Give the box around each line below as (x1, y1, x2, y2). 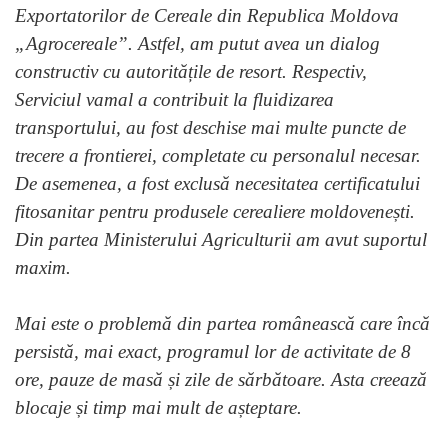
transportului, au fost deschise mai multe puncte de (15, 117, 406, 139)
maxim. (15, 257, 71, 279)
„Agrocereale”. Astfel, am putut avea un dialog (15, 33, 380, 55)
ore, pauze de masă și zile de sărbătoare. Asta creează (15, 369, 427, 391)
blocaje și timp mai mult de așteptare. (15, 397, 302, 419)
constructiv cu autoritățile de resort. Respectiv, (15, 61, 367, 83)
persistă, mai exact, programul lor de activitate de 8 (15, 341, 411, 363)
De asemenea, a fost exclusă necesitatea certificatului (15, 173, 420, 195)
